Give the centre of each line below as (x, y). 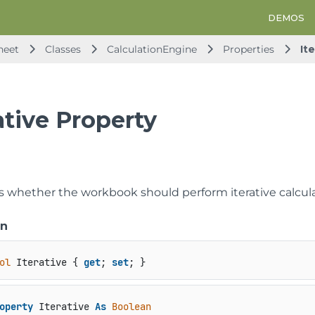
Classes (64, 49)
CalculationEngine (152, 49)
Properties (250, 49)
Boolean (131, 307)
